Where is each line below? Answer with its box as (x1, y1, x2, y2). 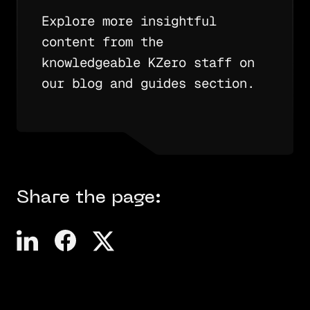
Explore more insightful (41, 12, 217, 30)
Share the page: (16, 190, 161, 208)
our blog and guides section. (41, 75, 255, 93)
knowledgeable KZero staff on (41, 54, 255, 72)
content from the (41, 33, 163, 51)
